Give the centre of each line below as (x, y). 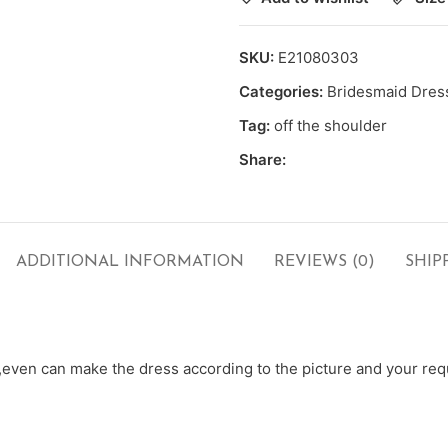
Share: (262, 159)
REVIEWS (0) (324, 261)
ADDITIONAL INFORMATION (130, 261)
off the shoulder (330, 125)
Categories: (281, 91)
